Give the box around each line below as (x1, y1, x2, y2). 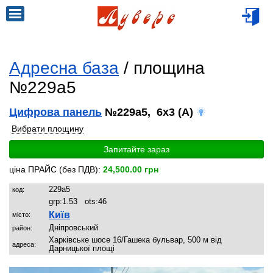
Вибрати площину (12, 123, 83, 133)
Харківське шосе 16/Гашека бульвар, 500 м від (49, 235, 222, 244)
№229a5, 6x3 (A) (102, 106, 196, 118)
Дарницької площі (49, 244, 115, 253)
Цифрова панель (9, 106, 102, 118)
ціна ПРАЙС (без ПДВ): (9, 165, 103, 174)
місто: (12, 211, 30, 218)
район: (12, 224, 32, 232)
